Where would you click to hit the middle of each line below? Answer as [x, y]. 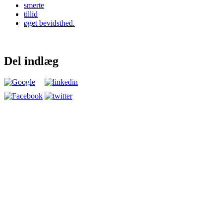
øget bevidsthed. [49, 23]
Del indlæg [31, 61]
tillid [31, 14]
